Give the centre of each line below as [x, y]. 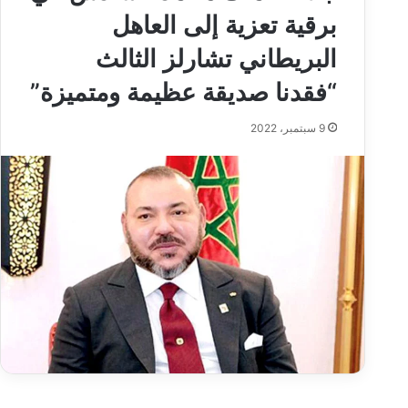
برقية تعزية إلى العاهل [224, 25]
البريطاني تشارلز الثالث [216, 59]
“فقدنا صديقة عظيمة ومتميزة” [184, 92]
